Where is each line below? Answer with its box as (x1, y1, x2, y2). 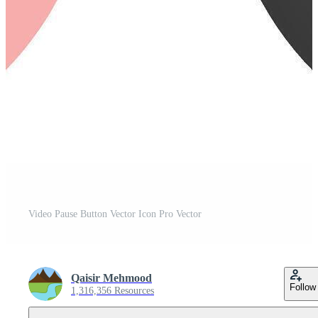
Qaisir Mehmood (71, 271, 152, 284)
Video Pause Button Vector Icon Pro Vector (28, 208, 202, 219)
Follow (290, 281, 316, 292)
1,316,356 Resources (71, 285, 154, 296)
